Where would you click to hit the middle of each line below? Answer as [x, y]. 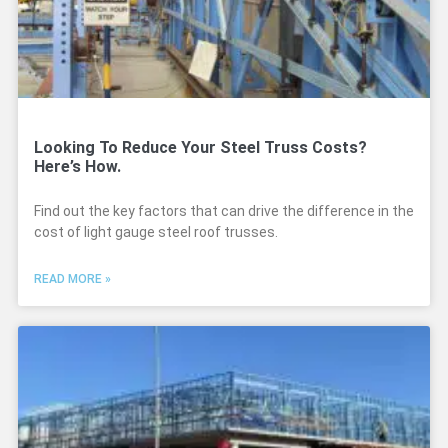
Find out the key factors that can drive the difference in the [224, 211]
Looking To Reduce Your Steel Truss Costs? [200, 147]
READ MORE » [72, 279]
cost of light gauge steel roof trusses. [156, 232]
